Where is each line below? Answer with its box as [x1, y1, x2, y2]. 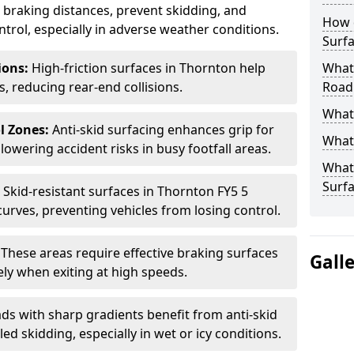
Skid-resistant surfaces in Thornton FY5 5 [3, 183, 248, 200]
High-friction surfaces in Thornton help [32, 59, 265, 77]
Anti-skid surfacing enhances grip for [52, 121, 274, 138]
